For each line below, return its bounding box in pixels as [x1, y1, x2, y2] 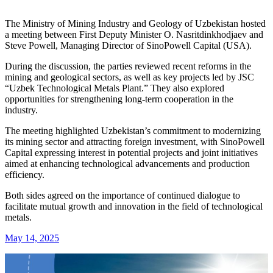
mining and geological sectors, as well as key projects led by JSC [5, 71, 254, 82]
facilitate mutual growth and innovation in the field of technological [5, 200, 263, 211]
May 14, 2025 [5, 232, 59, 243]
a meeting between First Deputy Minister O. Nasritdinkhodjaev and [5, 29, 263, 40]
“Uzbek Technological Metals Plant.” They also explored [5, 82, 224, 93]
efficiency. [5, 169, 44, 180]
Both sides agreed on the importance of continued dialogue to [5, 190, 240, 200]
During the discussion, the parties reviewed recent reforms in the [5, 60, 251, 71]
